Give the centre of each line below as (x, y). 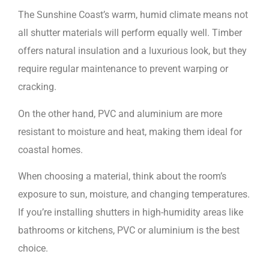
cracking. (38, 87)
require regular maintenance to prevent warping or (123, 69)
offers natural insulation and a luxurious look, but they (132, 51)
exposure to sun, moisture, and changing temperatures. (134, 194)
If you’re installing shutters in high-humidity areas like (131, 212)
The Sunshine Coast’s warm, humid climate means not (133, 15)
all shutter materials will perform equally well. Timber (130, 33)
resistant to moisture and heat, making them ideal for (130, 131)
